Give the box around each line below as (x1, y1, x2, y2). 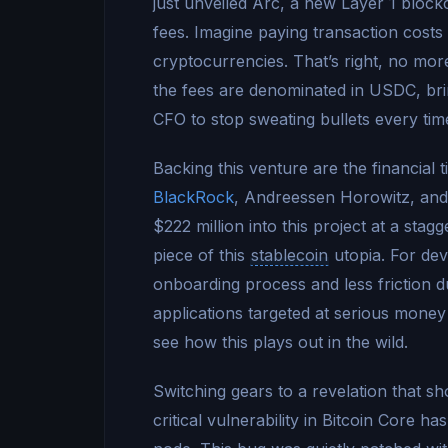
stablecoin (251, 245, 328, 266)
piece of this (153, 245, 250, 266)
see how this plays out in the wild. (153, 332, 408, 353)
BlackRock (153, 187, 234, 208)
